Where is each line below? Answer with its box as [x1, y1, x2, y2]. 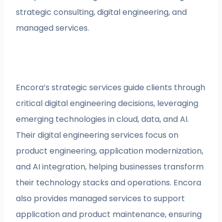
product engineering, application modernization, [16, 145, 204, 157]
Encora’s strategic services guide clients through [16, 81, 206, 93]
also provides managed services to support [16, 192, 185, 204]
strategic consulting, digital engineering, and [16, 6, 187, 18]
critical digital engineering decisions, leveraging [16, 97, 199, 109]
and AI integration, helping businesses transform [16, 161, 204, 172]
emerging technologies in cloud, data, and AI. [16, 113, 189, 125]
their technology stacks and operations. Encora [16, 176, 202, 188]
